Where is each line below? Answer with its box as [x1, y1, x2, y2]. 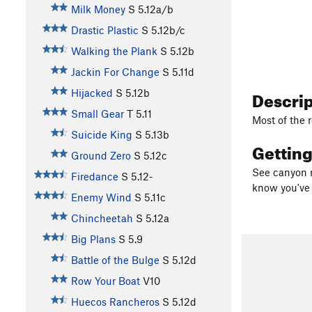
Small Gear [70, 107, 124, 120]
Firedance [70, 169, 118, 182]
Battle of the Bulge [70, 253, 159, 266]
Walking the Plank [70, 44, 157, 57]
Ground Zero [70, 148, 131, 162]
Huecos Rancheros [70, 295, 159, 308]
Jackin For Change [70, 65, 159, 78]
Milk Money [70, 2, 125, 15]
